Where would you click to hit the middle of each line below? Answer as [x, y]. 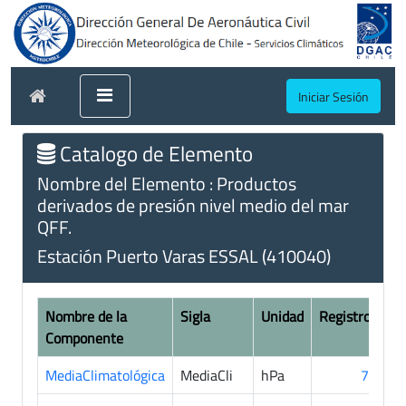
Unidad [282, 316]
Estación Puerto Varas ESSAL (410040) [184, 256]
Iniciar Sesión [333, 96]
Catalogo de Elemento [154, 153]
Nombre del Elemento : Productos [167, 183]
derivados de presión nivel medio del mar [193, 205]
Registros [348, 316]
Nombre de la [86, 316]
